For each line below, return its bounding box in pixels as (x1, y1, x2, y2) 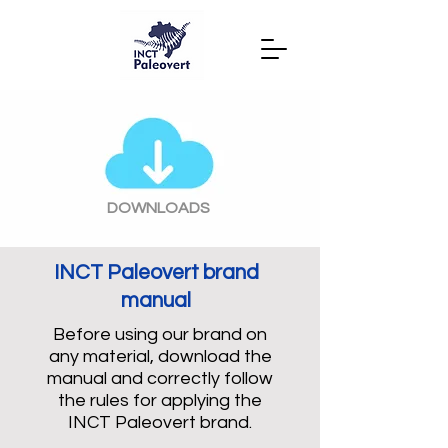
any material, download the (48, 347, 272, 366)
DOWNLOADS (107, 200, 210, 216)
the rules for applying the (58, 391, 262, 410)
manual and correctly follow (47, 369, 273, 388)
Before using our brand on (53, 325, 267, 344)
